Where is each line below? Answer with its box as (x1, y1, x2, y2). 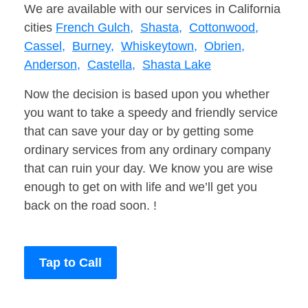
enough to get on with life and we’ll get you (24, 180, 257, 195)
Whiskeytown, (121, 39, 197, 54)
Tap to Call (39, 256, 102, 270)
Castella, (87, 58, 135, 72)
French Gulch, (56, 21, 133, 35)
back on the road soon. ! (24, 199, 157, 213)
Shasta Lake (142, 58, 211, 72)
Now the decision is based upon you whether (24, 87, 269, 102)
